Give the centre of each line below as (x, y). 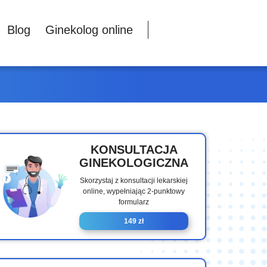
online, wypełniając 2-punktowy (134, 192)
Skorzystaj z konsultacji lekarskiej (134, 181)
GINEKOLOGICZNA (134, 163)
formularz (134, 202)
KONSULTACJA (134, 150)
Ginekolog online (89, 30)
